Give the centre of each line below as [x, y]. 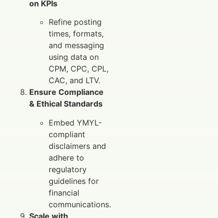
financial [64, 192]
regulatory [68, 169]
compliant [67, 134]
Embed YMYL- [75, 122]
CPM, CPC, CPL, [79, 69]
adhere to [66, 157]
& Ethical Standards [66, 104]
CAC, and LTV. [74, 81]
